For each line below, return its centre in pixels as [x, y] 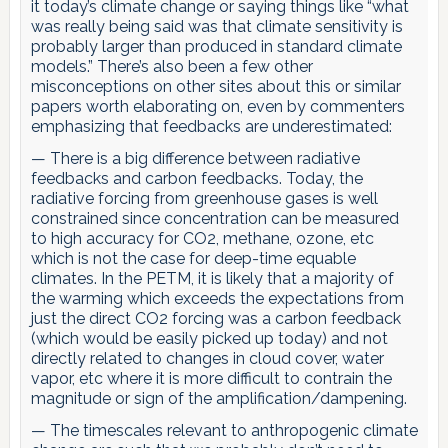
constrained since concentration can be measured [214, 218]
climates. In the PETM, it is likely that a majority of [212, 278]
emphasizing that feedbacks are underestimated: [211, 126]
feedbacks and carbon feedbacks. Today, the [196, 178]
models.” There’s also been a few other [171, 66]
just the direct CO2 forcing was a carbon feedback [215, 318]
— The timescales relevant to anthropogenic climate [224, 430]
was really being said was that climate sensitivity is [216, 26]
